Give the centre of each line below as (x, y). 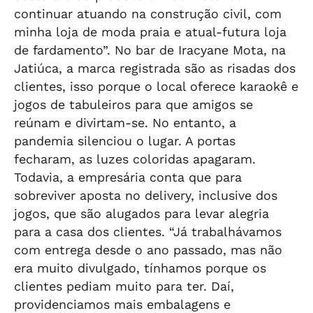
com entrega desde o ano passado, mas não (148, 250)
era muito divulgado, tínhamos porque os (140, 268)
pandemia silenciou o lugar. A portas (125, 141)
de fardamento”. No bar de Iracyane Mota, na (150, 50)
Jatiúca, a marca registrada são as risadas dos (155, 68)
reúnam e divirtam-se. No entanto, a (125, 123)
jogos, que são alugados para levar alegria (141, 213)
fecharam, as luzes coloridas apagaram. (135, 159)
